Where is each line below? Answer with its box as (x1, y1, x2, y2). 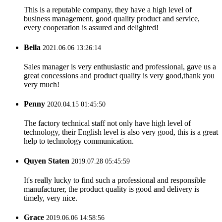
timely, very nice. (24, 193, 77, 202)
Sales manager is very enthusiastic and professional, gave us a (24, 62, 216, 71)
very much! (24, 80, 59, 89)
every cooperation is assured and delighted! (24, 23, 159, 32)
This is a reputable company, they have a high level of (24, 5, 192, 14)
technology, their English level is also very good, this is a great (24, 128, 218, 137)
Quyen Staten (24, 156, 69, 165)
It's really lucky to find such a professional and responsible (24, 175, 206, 184)
